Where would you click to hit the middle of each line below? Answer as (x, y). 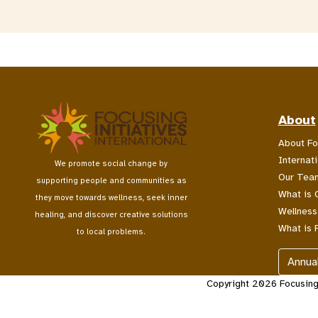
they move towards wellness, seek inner (111, 197)
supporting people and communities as (111, 180)
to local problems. (111, 231)
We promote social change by (111, 163)
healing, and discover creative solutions (111, 214)
